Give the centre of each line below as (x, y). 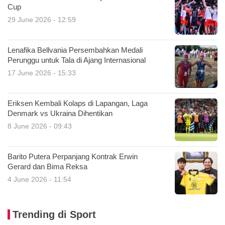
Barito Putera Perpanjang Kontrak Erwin (73, 156)
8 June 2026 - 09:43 (40, 126)
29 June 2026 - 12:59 (42, 19)
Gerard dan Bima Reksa (47, 166)
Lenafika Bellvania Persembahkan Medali (75, 50)
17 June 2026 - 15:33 (42, 73)
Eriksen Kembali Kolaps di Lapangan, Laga (78, 103)
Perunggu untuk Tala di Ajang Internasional (77, 60)
